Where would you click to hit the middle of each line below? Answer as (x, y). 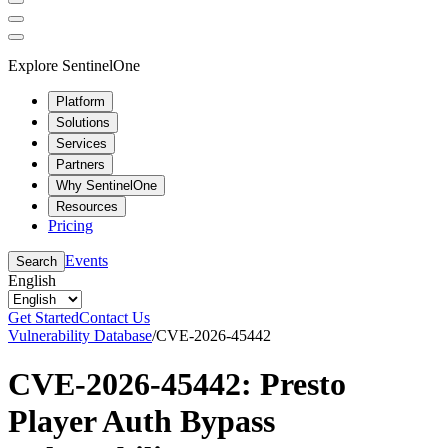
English (32, 280)
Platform (80, 101)
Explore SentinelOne (74, 65)
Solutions (83, 122)
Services (81, 143)
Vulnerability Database (80, 335)
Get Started (43, 317)
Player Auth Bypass (141, 420)
